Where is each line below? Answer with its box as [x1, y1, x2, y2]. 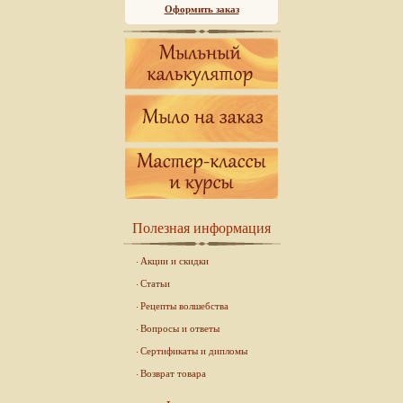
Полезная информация [132, 220, 271, 236]
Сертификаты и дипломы [139, 345, 247, 356]
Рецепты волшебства [139, 300, 228, 311]
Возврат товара [139, 368, 206, 379]
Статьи [139, 278, 170, 289]
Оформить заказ [164, 4, 239, 14]
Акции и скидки [139, 255, 209, 266]
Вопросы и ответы [139, 323, 219, 334]
